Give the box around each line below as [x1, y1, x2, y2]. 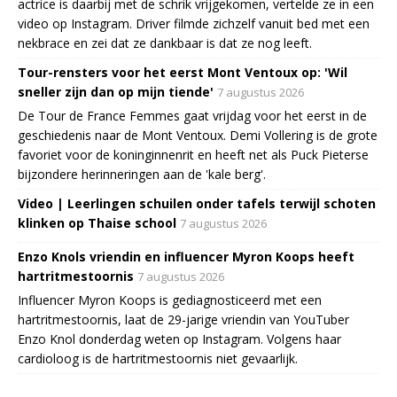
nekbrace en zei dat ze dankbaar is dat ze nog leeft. [18, 35, 312, 52]
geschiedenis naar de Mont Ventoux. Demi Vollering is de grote [18, 127, 378, 144]
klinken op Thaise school [18, 214, 176, 232]
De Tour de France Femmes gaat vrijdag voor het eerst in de [18, 107, 367, 125]
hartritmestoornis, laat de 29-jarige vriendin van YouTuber [18, 311, 349, 329]
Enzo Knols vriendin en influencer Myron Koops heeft [18, 248, 354, 266]
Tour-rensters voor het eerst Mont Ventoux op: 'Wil [18, 64, 347, 82]
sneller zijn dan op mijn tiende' [18, 83, 214, 101]
